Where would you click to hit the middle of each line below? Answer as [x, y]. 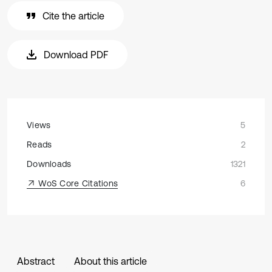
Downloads [49, 164]
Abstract [36, 261]
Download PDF [76, 55]
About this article [110, 261]
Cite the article [73, 16]
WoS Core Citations [77, 183]
